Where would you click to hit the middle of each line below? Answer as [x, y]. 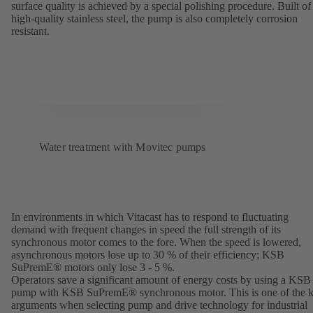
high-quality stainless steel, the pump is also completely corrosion [154, 19]
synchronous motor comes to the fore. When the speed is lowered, [156, 242]
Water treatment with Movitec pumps [123, 147]
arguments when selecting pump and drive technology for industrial [159, 305]
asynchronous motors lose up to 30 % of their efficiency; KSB [148, 255]
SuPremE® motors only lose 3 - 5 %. [93, 268]
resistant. [30, 31]
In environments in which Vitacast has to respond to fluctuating [150, 217]
